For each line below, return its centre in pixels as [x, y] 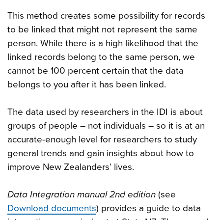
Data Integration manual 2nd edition [82, 194]
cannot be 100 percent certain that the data [96, 70]
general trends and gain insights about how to [101, 153]
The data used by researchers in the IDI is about [105, 112]
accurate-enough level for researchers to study [102, 139]
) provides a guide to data [149, 208]
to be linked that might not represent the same [102, 29]
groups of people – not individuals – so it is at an [106, 125]
